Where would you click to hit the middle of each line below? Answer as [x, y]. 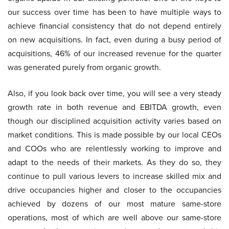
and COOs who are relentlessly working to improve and [114, 148]
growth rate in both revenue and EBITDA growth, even [114, 107]
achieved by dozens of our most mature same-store [114, 204]
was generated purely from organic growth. [84, 67]
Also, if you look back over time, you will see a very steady [114, 93]
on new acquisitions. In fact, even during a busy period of [114, 40]
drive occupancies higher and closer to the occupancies [114, 190]
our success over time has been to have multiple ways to [114, 12]
